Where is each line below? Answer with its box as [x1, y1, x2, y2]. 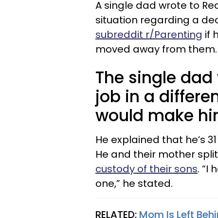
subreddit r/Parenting [95, 28, 202, 41]
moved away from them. [95, 42, 217, 56]
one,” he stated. [95, 177, 173, 190]
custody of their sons [95, 162, 198, 176]
